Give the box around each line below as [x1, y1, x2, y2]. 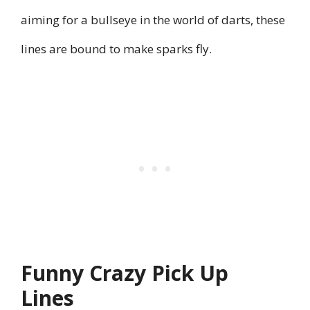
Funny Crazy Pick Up [21, 259, 228, 288]
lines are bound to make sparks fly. [21, 40, 212, 57]
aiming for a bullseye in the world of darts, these [21, 11, 285, 28]
